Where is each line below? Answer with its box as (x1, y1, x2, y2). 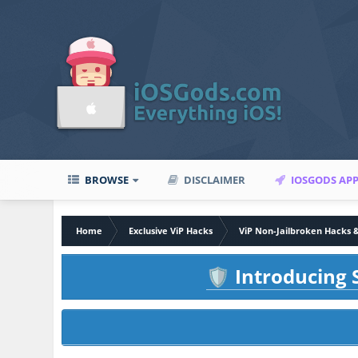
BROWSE (82, 173, 129, 187)
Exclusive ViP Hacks (129, 225, 213, 237)
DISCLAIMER (181, 173, 246, 187)
